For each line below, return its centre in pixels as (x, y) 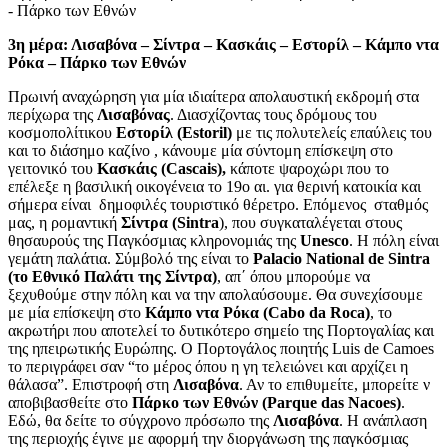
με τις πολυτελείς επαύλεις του (332, 132)
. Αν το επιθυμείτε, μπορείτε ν (334, 384)
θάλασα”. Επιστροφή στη (90, 384)
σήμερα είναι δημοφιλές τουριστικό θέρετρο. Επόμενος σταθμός (218, 204)
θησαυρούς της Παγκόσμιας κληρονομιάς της (154, 240)
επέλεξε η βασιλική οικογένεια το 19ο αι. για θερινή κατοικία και (214, 186)
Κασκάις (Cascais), (161, 168)
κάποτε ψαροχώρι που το (307, 168)
